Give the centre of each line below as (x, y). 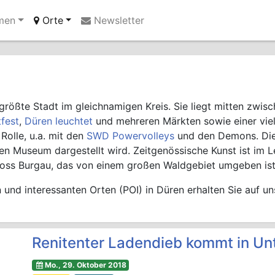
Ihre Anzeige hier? (106, 28)
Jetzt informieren (172, 28)
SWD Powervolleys (130, 136)
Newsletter (118, 20)
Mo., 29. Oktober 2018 (85, 265)
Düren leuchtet (59, 121)
